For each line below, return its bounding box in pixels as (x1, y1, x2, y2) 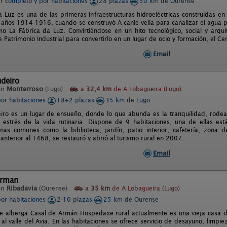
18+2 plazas (57, 96, 96, 104)
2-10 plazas (57, 196, 94, 203)
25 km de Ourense (103, 196, 159, 203)
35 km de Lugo (105, 96, 150, 104)
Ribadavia (7, 184, 37, 192)
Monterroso (7, 85, 43, 93)
